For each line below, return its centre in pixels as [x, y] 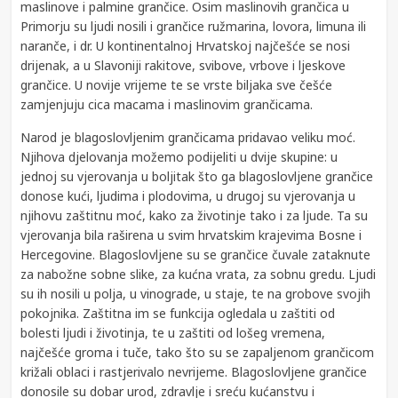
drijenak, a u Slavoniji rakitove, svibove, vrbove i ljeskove [183, 66]
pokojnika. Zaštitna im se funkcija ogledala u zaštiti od [178, 314]
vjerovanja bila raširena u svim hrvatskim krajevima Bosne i [191, 235]
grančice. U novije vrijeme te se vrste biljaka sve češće [177, 85]
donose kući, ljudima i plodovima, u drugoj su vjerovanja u [188, 196]
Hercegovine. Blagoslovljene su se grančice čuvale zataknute [196, 255]
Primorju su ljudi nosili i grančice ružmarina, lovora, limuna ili [194, 27]
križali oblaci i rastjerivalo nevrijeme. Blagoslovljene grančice [194, 372]
